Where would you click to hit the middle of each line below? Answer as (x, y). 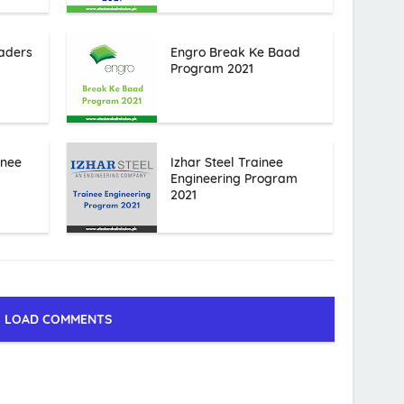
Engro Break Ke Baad (235, 53)
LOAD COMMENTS (59, 320)
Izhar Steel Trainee (226, 163)
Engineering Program (234, 179)
